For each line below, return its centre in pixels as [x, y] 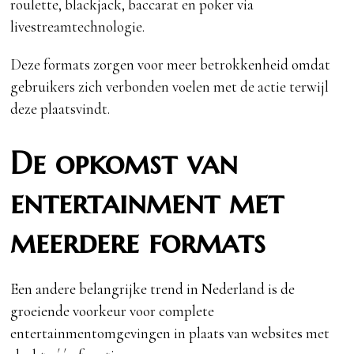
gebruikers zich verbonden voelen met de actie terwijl [170, 87]
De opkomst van [124, 164]
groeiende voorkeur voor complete [113, 311]
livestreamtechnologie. [78, 27]
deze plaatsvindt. [60, 109]
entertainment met [147, 203]
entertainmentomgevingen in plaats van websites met [170, 333]
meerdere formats [138, 243]
